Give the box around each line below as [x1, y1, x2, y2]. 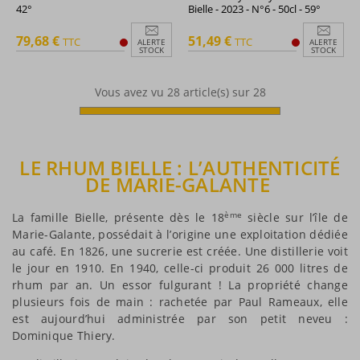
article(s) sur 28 [179, 84, 266, 100]
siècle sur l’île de [242, 210, 348, 226]
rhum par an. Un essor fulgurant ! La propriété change [12, 277, 348, 293]
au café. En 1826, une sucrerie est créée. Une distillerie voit [12, 243, 348, 260]
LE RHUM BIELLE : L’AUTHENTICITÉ [19, 154, 341, 182]
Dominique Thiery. [12, 328, 116, 344]
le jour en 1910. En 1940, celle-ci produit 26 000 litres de [12, 260, 348, 276]
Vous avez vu [94, 84, 167, 100]
